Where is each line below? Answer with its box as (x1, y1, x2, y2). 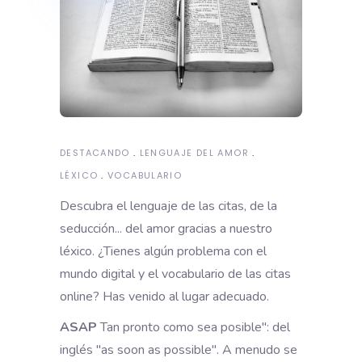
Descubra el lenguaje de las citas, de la (60, 196, 277, 215)
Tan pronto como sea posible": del (97, 318, 290, 336)
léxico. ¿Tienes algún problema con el (60, 242, 267, 260)
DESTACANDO (60, 145, 130, 159)
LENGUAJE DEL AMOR (139, 145, 249, 159)
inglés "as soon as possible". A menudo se (60, 340, 297, 359)
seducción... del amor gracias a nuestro (60, 219, 272, 238)
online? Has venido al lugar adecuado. (60, 287, 272, 305)
